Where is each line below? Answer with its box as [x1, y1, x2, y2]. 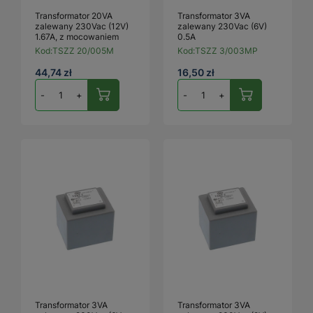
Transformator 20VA [35, 10, 112, 21]
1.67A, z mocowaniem [35, 31, 119, 42]
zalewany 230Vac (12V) [35, 20, 129, 31]
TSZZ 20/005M [52, 45, 114, 56]
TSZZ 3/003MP [195, 45, 258, 56]
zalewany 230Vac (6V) [177, 20, 267, 31]
